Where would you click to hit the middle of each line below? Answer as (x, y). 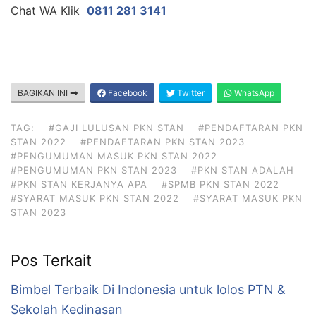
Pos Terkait (51, 260)
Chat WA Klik (49, 10)
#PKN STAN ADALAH (243, 170)
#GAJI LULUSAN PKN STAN (116, 127)
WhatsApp (253, 92)
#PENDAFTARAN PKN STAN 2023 (163, 141)
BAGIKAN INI (44, 92)
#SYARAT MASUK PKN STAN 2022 (95, 198)
